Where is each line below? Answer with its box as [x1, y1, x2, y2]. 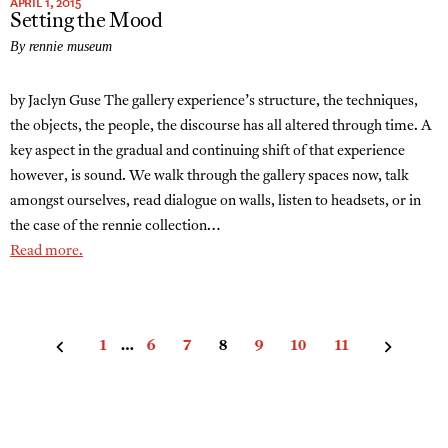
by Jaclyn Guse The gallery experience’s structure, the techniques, [10, 94, 418, 109]
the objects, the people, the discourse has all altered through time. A [10, 119, 432, 134]
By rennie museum [10, 39, 112, 54]
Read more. [10, 244, 83, 259]
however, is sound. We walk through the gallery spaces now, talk [10, 169, 409, 184]
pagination [9, 353, 120, 377]
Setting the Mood [10, 12, 163, 32]
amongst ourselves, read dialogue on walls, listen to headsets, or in [10, 194, 421, 209]
